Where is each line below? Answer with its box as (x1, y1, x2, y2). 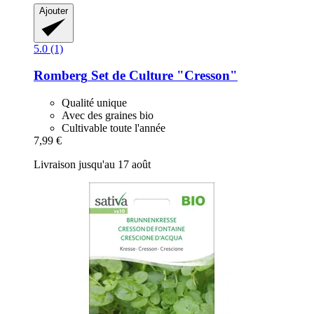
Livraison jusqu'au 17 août (34, 158, 151, 171)
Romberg (34, 68, 88, 83)
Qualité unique (62, 97, 127, 109)
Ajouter (39, 5, 68, 16)
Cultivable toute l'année (62, 122, 165, 135)
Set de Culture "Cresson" (88, 68, 238, 83)
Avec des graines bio (62, 109, 153, 122)
